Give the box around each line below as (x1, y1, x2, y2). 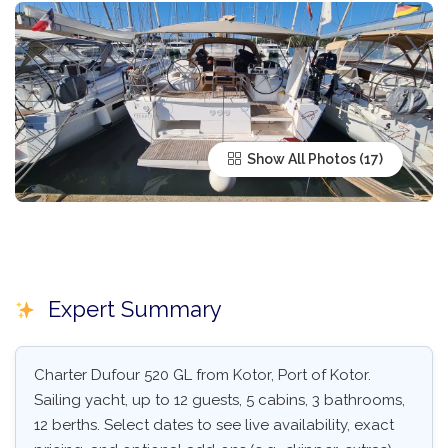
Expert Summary (41, 296, 222, 323)
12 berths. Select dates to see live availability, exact (34, 416, 394, 435)
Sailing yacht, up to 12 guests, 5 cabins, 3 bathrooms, (34, 391, 405, 410)
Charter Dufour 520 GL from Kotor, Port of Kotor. (34, 366, 371, 385)
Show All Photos (244, 151, 356, 168)
